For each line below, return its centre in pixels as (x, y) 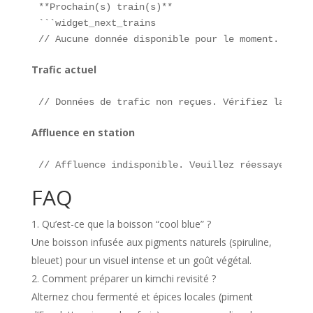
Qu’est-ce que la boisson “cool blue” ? (126, 224)
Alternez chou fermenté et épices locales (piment (142, 296)
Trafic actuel (64, 69)
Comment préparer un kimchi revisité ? (129, 278)
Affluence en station (83, 132)
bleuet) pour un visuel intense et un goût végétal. (141, 260)
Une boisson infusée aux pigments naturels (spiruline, (151, 242)
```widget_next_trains (97, 23)
